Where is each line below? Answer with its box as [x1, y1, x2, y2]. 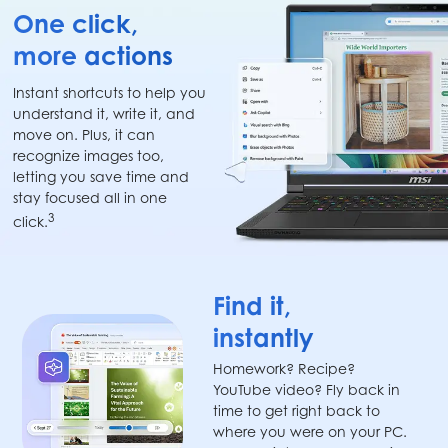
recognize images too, [13, 146, 165, 164]
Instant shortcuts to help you [13, 83, 207, 101]
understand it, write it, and [13, 104, 196, 122]
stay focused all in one [13, 188, 168, 206]
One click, [13, 7, 139, 39]
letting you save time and [13, 167, 190, 185]
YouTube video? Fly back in [213, 381, 401, 399]
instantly [213, 322, 315, 354]
